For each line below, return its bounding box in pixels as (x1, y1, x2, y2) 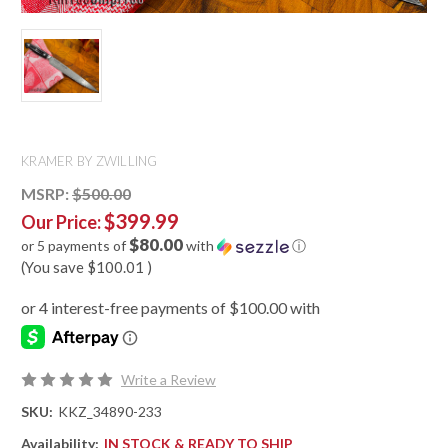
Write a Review (120, 371, 216, 389)
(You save (21, 258, 84, 277)
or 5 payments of (21, 237, 129, 255)
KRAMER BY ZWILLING (21, 153, 158, 170)
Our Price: (21, 211, 104, 234)
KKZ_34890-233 (57, 403, 162, 421)
